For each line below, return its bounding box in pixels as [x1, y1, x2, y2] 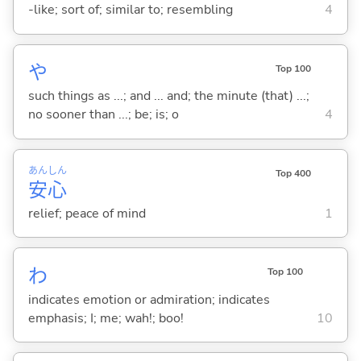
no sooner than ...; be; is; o [27, 106, 179, 124]
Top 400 [275, 166, 311, 180]
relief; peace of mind [27, 204, 146, 222]
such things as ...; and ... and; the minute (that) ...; [27, 87, 309, 106]
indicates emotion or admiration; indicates [27, 290, 270, 309]
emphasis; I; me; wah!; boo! [27, 309, 184, 327]
